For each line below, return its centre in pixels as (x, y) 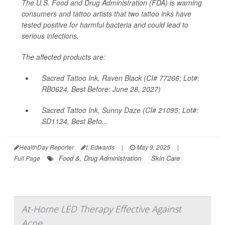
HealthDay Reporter (46, 147)
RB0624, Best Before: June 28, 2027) (101, 89)
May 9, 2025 (153, 147)
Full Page (27, 158)
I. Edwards (100, 147)
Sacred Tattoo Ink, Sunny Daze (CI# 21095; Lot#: (120, 110)
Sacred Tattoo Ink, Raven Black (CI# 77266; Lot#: (121, 78)
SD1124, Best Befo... (75, 121)
